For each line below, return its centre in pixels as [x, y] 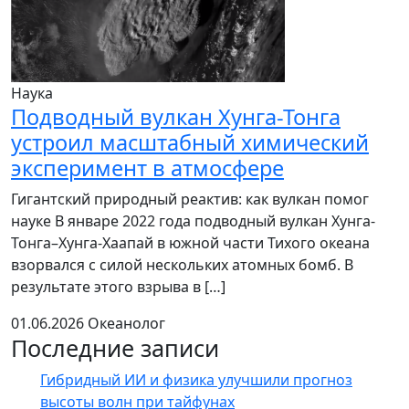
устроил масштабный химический [190, 142]
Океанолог [126, 323]
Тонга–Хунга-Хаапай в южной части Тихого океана [190, 243]
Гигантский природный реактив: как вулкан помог [190, 199]
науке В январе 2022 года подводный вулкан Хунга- [193, 221]
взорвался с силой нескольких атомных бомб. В [182, 265]
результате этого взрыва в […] [118, 287]
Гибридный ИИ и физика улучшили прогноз [196, 380]
